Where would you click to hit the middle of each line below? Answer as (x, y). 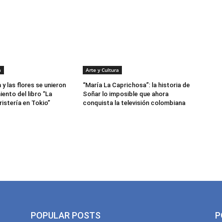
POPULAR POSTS (66, 216)
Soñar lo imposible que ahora (126, 94)
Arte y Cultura (103, 70)
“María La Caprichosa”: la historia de (137, 85)
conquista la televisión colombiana (134, 103)
